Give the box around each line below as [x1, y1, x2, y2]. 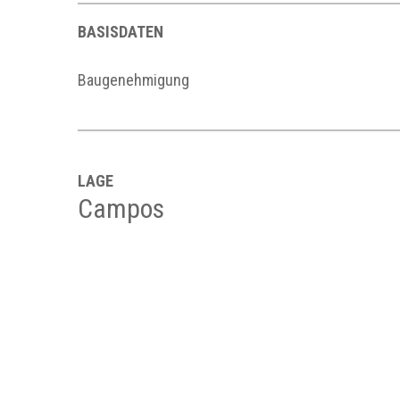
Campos [78, 193, 164, 224]
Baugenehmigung [78, 71, 189, 89]
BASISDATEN [78, 22, 163, 41]
